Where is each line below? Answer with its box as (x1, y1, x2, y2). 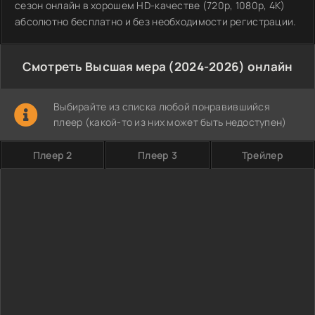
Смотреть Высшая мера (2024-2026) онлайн (22, 58, 293, 75)
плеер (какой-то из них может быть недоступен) (53, 115, 287, 129)
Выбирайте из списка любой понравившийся (53, 100, 270, 113)
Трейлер (241, 148, 283, 162)
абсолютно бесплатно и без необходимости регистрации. (15, 15, 297, 28)
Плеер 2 (32, 148, 72, 162)
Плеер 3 (138, 148, 177, 162)
